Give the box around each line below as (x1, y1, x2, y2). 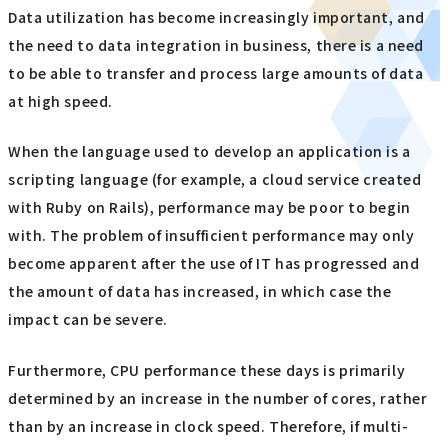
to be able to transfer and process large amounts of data (8, 62, 424, 83)
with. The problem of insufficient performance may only (8, 225, 415, 246)
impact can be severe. (8, 309, 168, 330)
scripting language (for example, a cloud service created (8, 169, 422, 190)
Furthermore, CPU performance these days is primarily (8, 359, 406, 380)
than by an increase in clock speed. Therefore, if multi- (8, 415, 409, 436)
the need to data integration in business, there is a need (8, 34, 424, 55)
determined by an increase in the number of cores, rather (8, 387, 428, 408)
